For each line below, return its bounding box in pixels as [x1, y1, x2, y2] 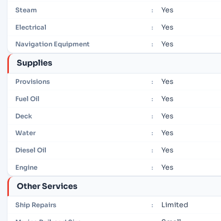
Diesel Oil [15, 146, 46, 155]
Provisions [15, 77, 50, 86]
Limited [161, 200, 188, 209]
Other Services [17, 181, 77, 191]
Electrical [15, 23, 46, 32]
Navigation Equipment [15, 40, 90, 49]
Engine [15, 163, 37, 172]
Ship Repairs [15, 200, 56, 209]
